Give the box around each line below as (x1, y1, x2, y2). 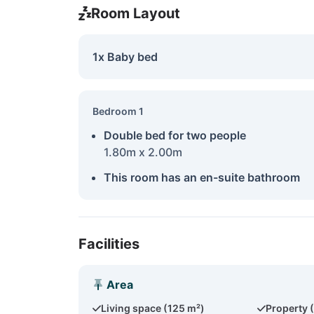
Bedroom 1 (93, 105, 144, 117)
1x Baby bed (93, 50, 158, 64)
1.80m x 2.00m (104, 145, 182, 159)
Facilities (78, 235, 139, 252)
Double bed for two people (104, 128, 246, 142)
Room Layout (90, 5, 180, 22)
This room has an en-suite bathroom (104, 170, 300, 184)
